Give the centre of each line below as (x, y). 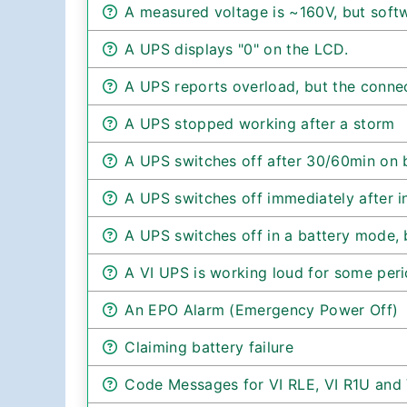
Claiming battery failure (209, 347)
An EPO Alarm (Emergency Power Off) (262, 309)
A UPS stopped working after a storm (260, 123)
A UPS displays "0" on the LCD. (236, 49)
